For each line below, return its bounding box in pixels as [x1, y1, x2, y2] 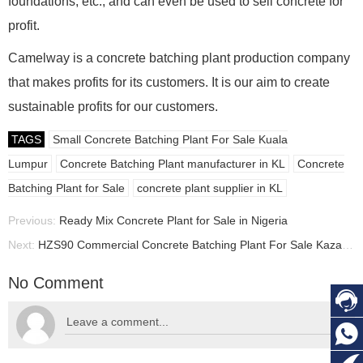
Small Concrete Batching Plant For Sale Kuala [53, 133, 288, 146]
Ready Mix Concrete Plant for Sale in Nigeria [59, 214, 288, 227]
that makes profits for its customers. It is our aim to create [8, 75, 330, 89]
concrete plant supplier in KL [137, 181, 283, 194]
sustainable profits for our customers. [8, 100, 218, 113]
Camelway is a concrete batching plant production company [8, 51, 350, 65]
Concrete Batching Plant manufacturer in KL [60, 157, 285, 170]
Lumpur [8, 157, 48, 170]
